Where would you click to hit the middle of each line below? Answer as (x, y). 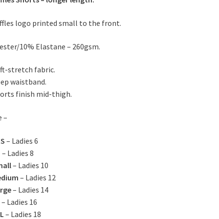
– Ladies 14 (30, 189)
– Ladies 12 (37, 177)
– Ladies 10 (30, 165)
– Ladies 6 (21, 141)
